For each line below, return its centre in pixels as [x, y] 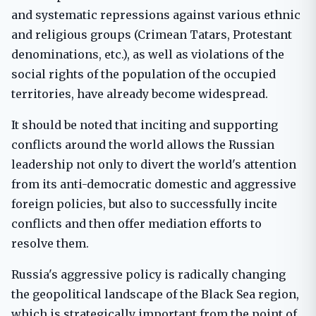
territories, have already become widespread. [140, 93]
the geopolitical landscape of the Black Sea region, [155, 294]
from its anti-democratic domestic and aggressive [154, 184]
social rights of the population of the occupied [144, 74]
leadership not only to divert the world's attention [154, 164]
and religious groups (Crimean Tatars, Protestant [152, 34]
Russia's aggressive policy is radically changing [148, 274]
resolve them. [50, 243]
